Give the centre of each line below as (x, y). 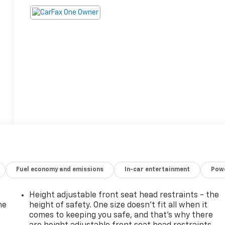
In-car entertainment (157, 170)
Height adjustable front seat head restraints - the (124, 195)
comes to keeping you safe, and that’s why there (121, 215)
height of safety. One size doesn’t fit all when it (119, 205)
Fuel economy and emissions (60, 170)
